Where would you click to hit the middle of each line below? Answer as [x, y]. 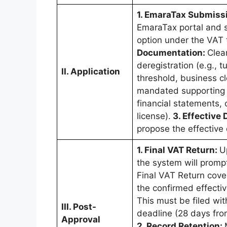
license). [154, 116]
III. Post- [79, 207]
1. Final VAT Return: [178, 150]
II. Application [91, 72]
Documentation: [172, 53]
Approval [81, 220]
